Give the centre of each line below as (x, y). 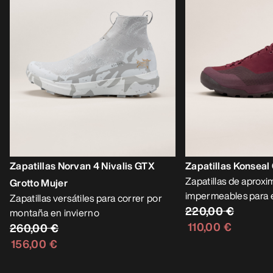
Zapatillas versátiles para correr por (86, 198)
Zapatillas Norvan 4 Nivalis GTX (82, 165)
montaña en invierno (55, 212)
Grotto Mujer (39, 183)
